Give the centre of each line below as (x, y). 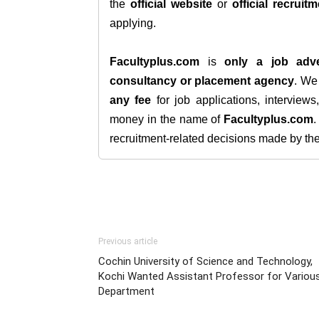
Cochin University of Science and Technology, (205, 261)
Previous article (128, 241)
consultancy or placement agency (202, 81)
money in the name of (167, 119)
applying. (133, 23)
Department (126, 291)
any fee (131, 100)
